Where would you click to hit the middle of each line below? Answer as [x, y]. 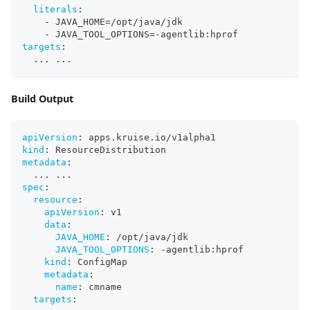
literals [55, 9]
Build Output [42, 98]
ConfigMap [100, 262]
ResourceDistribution [108, 149]
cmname [102, 286]
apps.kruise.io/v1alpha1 [149, 137]
